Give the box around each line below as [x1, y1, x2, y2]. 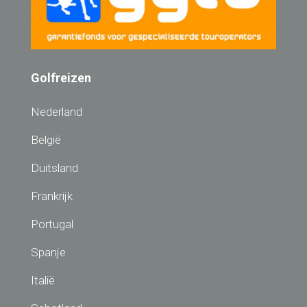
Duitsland [31, 160, 78, 175]
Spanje [31, 245, 66, 259]
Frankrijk [31, 188, 73, 203]
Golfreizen [31, 70, 91, 85]
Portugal [31, 217, 73, 231]
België [31, 132, 61, 147]
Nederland [31, 104, 82, 119]
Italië [31, 273, 55, 287]
